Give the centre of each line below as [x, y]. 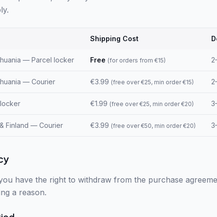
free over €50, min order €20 [153, 126]
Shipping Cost [114, 39]
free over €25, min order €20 [152, 104]
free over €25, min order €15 [152, 82]
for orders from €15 [137, 60]
